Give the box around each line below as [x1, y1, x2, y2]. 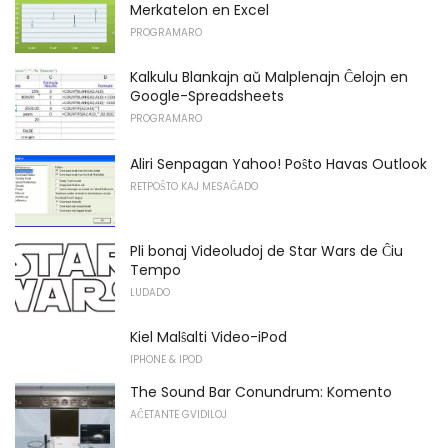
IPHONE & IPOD [130, 352, 202, 368]
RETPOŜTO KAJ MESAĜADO [130, 178, 258, 194]
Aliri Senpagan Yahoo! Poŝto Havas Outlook [130, 153, 427, 174]
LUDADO [130, 284, 170, 300]
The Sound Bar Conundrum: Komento [130, 382, 392, 403]
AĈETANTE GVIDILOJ [130, 407, 227, 423]
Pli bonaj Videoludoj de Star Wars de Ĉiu [130, 240, 403, 261]
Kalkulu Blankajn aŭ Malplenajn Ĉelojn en [130, 67, 408, 88]
